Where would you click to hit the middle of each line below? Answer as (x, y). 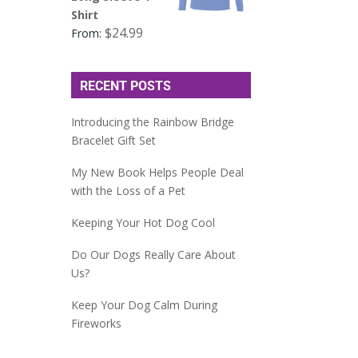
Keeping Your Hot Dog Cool (143, 223)
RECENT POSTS (126, 86)
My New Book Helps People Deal (158, 173)
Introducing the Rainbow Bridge (153, 122)
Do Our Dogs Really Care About (154, 255)
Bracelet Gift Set (114, 141)
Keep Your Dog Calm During (145, 305)
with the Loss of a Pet (129, 191)
